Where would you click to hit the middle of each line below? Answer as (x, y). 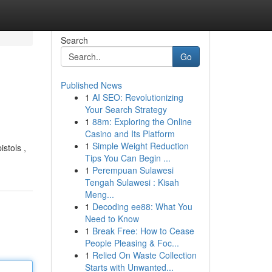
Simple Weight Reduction (140, 146)
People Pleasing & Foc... (132, 243)
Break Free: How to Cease (143, 231)
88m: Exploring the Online (142, 121)
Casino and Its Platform (130, 134)
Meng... (99, 194)
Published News (91, 85)
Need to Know (112, 219)
